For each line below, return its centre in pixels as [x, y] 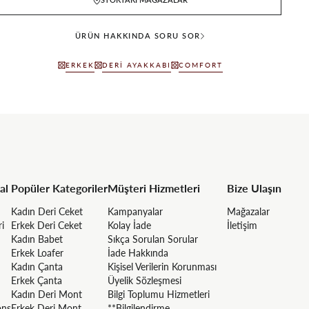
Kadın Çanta [37, 266]
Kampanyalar [135, 211]
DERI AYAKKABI [136, 64]
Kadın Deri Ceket [47, 211]
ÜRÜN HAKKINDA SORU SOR [138, 35]
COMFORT [200, 64]
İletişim [242, 225]
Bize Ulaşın [254, 188]
